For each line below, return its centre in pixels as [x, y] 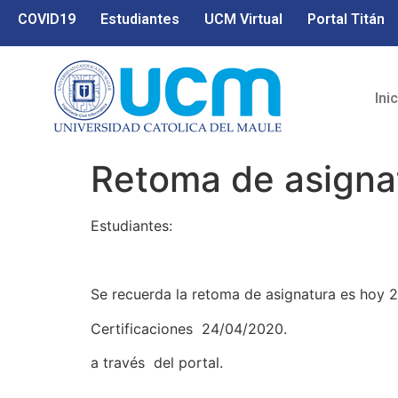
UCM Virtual [243, 19]
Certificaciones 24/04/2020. [189, 328]
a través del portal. [157, 362]
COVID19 [47, 19]
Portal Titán [346, 19]
